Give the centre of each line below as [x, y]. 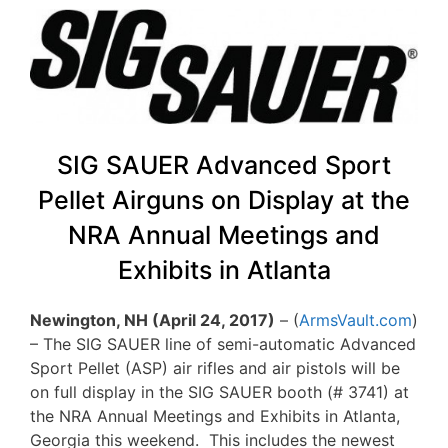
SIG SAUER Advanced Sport [224, 164]
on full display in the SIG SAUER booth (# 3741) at [219, 391]
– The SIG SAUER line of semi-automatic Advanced [223, 343]
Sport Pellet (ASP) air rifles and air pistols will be [215, 367]
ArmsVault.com [355, 319]
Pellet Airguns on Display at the [224, 199]
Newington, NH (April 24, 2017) [152, 319]
